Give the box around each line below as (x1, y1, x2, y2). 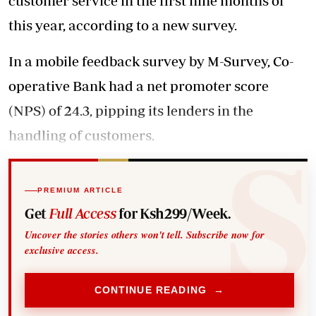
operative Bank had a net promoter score (8, 78, 269, 94)
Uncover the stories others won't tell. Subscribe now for (25, 226, 265, 242)
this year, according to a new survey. (8, 17, 237, 33)
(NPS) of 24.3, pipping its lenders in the (8, 102, 253, 119)
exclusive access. (25, 242, 99, 257)
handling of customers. (8, 127, 154, 143)
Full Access (49, 205, 116, 221)
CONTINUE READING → (94, 284, 225, 296)
